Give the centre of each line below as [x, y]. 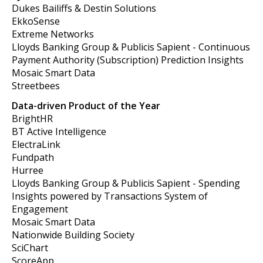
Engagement [40, 209]
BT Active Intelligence [59, 131]
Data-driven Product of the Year [86, 106]
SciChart [30, 248]
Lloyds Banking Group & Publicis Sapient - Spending [126, 183]
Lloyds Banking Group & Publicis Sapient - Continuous [131, 47]
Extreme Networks [53, 34]
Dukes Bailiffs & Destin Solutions [84, 8]
